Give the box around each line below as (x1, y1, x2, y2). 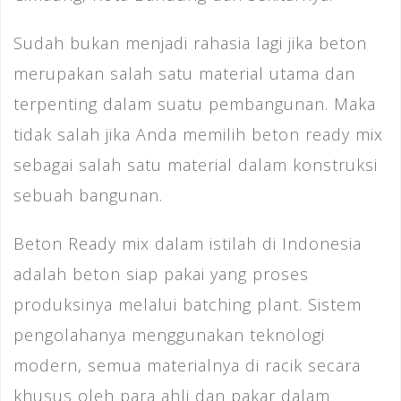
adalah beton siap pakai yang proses (13, 263, 309, 286)
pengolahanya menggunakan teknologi (13, 324, 325, 346)
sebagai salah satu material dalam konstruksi (13, 154, 378, 176)
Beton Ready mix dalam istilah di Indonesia (13, 233, 362, 255)
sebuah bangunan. (13, 184, 163, 207)
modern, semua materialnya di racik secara (13, 354, 361, 377)
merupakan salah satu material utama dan (13, 63, 355, 85)
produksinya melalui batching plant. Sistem (13, 294, 362, 316)
